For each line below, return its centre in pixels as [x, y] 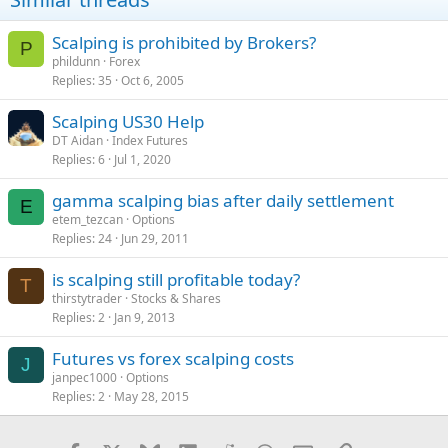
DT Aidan [77, 140]
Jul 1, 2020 [142, 159]
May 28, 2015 [151, 396]
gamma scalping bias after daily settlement [223, 200]
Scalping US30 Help [128, 121]
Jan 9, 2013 [144, 317]
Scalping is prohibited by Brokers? [184, 42]
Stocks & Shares [176, 298]
